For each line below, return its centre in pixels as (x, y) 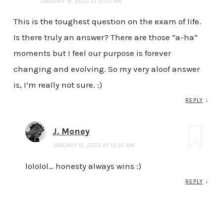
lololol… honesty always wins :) (83, 166)
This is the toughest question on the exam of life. (107, 22)
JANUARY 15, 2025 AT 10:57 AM (93, 145)
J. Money (71, 132)
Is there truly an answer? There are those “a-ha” (105, 37)
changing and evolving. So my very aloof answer (106, 69)
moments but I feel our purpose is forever (92, 53)
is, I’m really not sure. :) (57, 85)
